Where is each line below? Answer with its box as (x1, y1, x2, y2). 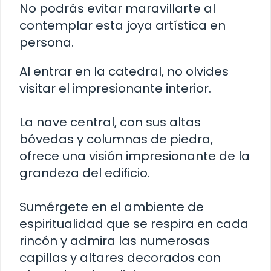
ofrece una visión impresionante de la (19, 148, 250, 165)
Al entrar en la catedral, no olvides (19, 63, 229, 80)
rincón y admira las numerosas (19, 232, 210, 250)
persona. (19, 34, 74, 51)
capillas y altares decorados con (19, 249, 221, 267)
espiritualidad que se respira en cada (19, 215, 249, 233)
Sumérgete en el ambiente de (19, 198, 204, 216)
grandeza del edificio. (19, 165, 150, 182)
